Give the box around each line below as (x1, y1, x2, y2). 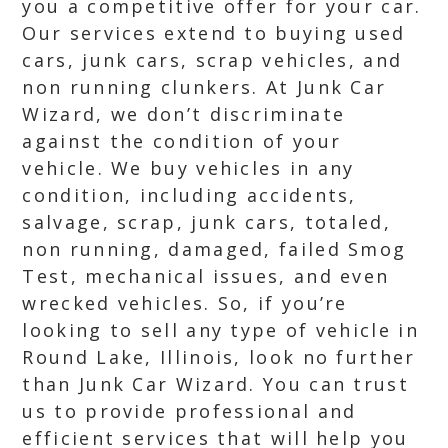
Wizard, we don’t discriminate (22, 102, 346, 126)
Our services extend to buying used (22, 21, 406, 45)
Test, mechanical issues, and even (22, 264, 390, 288)
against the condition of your (22, 129, 342, 153)
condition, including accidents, (22, 183, 357, 207)
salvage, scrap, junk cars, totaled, (22, 210, 391, 234)
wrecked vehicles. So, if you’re (22, 291, 348, 315)
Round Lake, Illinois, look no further (22, 345, 416, 369)
